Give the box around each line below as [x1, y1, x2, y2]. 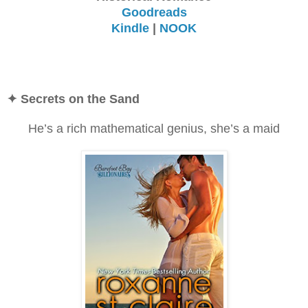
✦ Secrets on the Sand [7, 91, 140, 106]
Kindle [111, 21, 149, 35]
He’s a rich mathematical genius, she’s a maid [28, 121, 280, 135]
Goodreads [121, 5, 187, 19]
